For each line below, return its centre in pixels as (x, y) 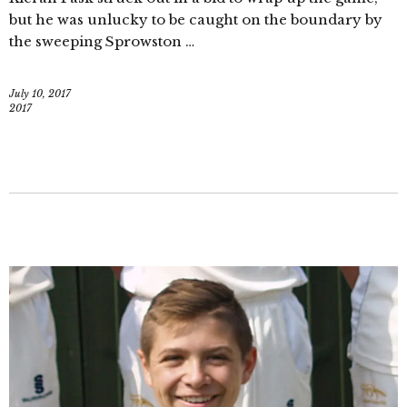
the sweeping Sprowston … (102, 41)
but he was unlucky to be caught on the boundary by (196, 19)
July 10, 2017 (40, 93)
